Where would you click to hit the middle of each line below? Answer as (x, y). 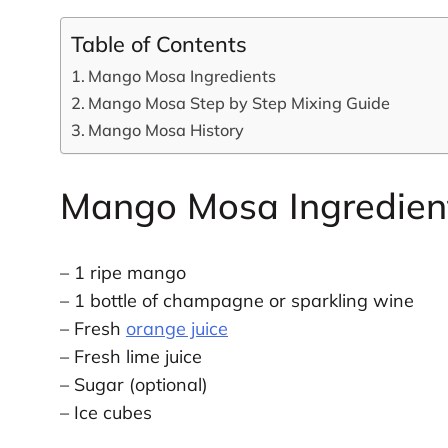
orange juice (176, 329)
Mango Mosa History (166, 129)
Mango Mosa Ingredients (182, 75)
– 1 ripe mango (122, 273)
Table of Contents (158, 43)
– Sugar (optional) (133, 385)
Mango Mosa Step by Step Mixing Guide (239, 102)
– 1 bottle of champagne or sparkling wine (236, 301)
